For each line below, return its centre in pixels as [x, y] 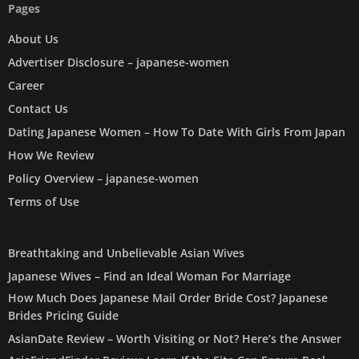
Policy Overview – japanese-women [103, 178]
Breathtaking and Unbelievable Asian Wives [126, 253]
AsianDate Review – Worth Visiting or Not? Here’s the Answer [175, 339]
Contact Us [38, 109]
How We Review [51, 155]
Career [26, 85]
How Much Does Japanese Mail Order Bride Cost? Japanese [168, 298]
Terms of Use [44, 202]
